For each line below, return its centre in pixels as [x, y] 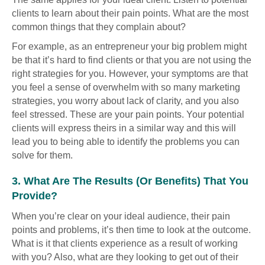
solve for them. [42, 155]
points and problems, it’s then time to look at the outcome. [131, 230]
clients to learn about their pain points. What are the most [130, 13]
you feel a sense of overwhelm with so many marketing [126, 87]
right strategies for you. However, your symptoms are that [130, 73]
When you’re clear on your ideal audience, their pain [121, 216]
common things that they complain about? [99, 27]
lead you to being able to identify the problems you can [126, 141]
